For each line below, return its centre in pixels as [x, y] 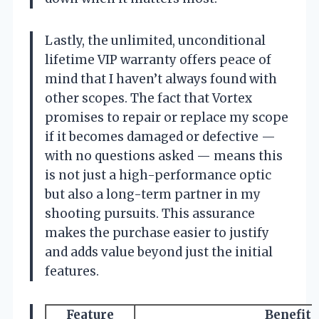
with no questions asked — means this [164, 156]
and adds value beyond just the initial [159, 252]
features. [72, 272]
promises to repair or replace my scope [167, 118]
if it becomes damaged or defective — [160, 137]
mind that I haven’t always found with [161, 79]
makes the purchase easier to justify [157, 233]
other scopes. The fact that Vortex [148, 99]
